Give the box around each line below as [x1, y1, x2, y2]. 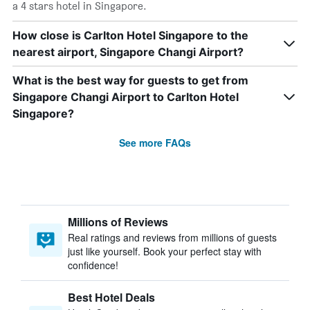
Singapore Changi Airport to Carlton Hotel [12, 90, 239, 104]
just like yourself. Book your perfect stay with [68, 244, 262, 258]
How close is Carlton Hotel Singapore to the [12, 28, 248, 42]
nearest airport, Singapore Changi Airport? [12, 45, 244, 59]
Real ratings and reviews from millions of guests [68, 230, 277, 244]
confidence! [68, 258, 118, 272]
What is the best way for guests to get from [12, 73, 248, 87]
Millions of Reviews [68, 214, 168, 230]
